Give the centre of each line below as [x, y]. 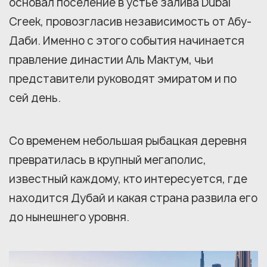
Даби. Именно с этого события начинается [127, 41]
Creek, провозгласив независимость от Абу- [130, 21]
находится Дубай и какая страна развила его [133, 198]
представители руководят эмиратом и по [123, 79]
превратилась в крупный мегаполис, [108, 160]
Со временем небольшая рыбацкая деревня [128, 141]
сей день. [35, 98]
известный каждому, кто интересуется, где [128, 179]
